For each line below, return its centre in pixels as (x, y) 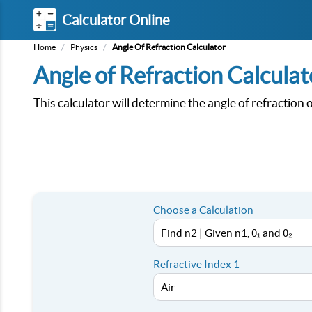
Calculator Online (116, 19)
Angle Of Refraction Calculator (169, 47)
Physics (84, 47)
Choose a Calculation (203, 210)
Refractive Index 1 (196, 264)
